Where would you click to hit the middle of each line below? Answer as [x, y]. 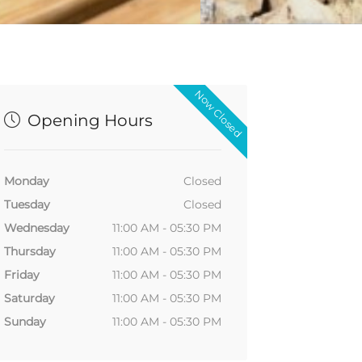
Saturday [29, 299]
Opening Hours [88, 121]
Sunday [25, 322]
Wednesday [36, 228]
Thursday [29, 252]
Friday [21, 275]
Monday [26, 181]
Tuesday [27, 205]
